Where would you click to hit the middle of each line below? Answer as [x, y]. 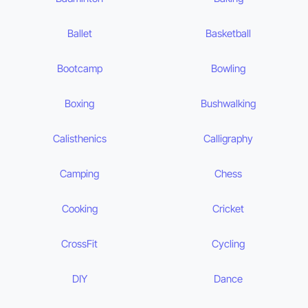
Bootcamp [79, 69]
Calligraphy [229, 139]
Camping [80, 174]
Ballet [79, 34]
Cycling [229, 244]
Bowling [229, 69]
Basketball [229, 34]
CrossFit [80, 244]
